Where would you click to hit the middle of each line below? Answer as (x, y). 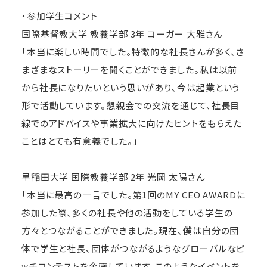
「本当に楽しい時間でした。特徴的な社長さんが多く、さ (133, 51)
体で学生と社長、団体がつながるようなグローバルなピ (133, 248)
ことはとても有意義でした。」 (80, 141)
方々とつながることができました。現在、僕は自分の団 (130, 230)
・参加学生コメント (59, 15)
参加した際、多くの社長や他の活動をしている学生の (127, 212)
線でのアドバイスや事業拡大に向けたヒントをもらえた (132, 123)
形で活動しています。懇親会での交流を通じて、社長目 (131, 105)
